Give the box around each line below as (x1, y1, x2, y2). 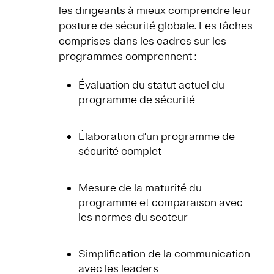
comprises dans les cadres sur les (59, 34, 226, 48)
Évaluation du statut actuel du (78, 78, 224, 92)
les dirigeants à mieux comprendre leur (59, 4, 251, 18)
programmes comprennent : (59, 50, 196, 64)
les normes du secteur (78, 210, 188, 224)
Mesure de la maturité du (78, 181, 202, 195)
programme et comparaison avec (78, 196, 243, 210)
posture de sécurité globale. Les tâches (59, 19, 253, 33)
